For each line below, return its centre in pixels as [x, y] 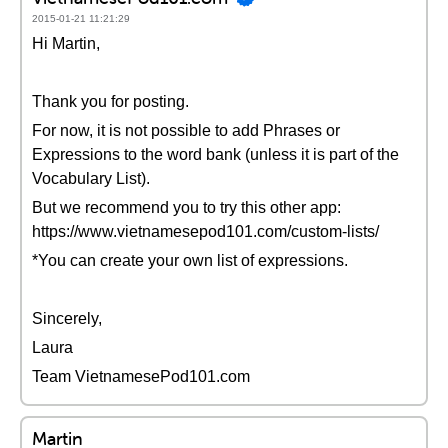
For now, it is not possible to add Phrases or [186, 130]
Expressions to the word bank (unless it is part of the [215, 154]
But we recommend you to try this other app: [186, 207]
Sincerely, [67, 318]
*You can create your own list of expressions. [190, 260]
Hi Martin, [66, 43]
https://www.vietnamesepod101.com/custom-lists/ [205, 231]
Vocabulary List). [91, 178]
